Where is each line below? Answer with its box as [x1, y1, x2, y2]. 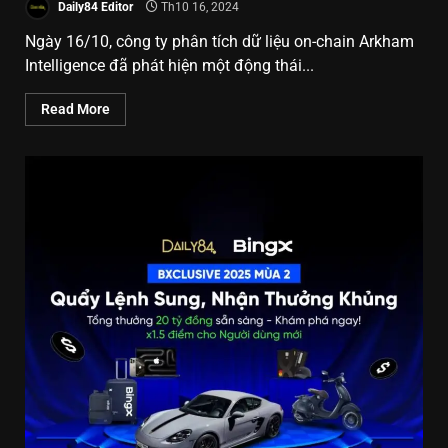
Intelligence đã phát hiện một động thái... [25, 55, 314, 75]
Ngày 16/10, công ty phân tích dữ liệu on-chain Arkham [25, 31, 414, 51]
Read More [41, 100, 110, 117]
